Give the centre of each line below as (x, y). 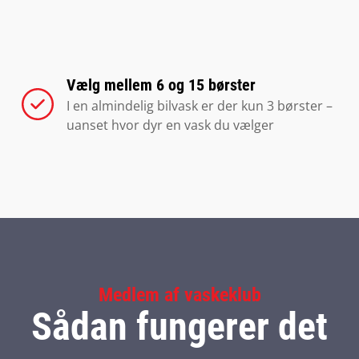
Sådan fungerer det (179, 327)
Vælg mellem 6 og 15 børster (161, 85)
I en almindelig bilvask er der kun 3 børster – (199, 106)
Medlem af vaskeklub (179, 295)
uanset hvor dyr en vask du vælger (170, 125)
